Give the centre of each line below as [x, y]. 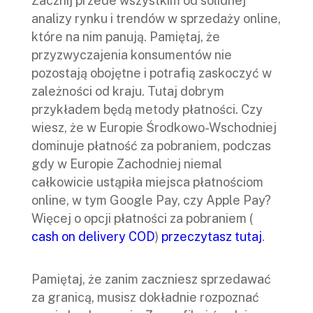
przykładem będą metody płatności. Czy [147, 110]
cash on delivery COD [93, 237]
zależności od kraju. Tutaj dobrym [128, 92]
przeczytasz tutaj [212, 237]
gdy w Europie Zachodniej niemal [127, 164]
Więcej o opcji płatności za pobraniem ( [142, 219]
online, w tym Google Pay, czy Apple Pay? [151, 201]
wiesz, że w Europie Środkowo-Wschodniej [154, 128]
